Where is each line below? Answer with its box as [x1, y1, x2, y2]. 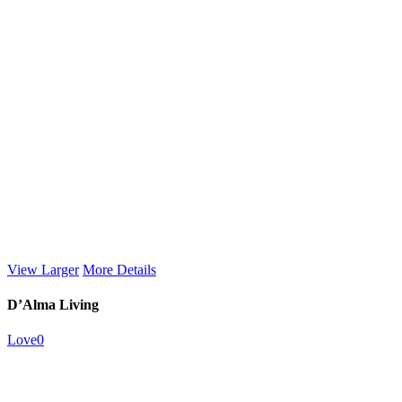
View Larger [7, 261, 79, 277]
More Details [83, 261, 156, 277]
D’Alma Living [7, 296, 99, 312]
